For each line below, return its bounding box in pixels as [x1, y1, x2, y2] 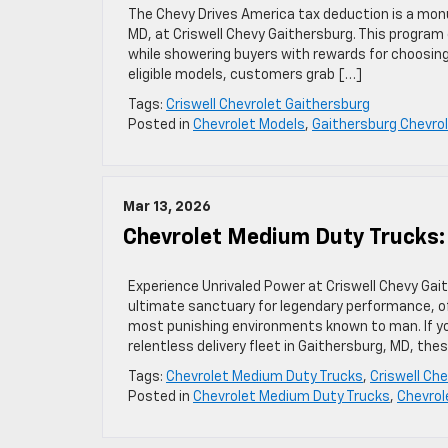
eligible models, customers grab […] [128, 68, 362, 82]
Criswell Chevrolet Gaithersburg [166, 98, 370, 112]
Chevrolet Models [193, 118, 305, 132]
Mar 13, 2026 [123, 200, 211, 214]
